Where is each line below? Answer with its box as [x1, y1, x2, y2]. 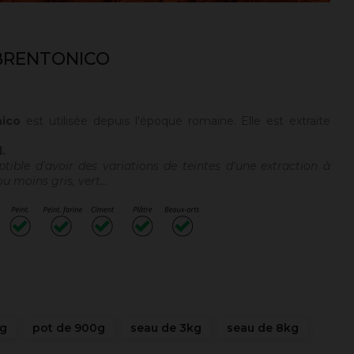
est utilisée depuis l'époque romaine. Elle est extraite [26, 113, 331, 128]
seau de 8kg [227, 320, 299, 335]
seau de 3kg [130, 320, 201, 335]
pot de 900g [32, 320, 105, 335]
